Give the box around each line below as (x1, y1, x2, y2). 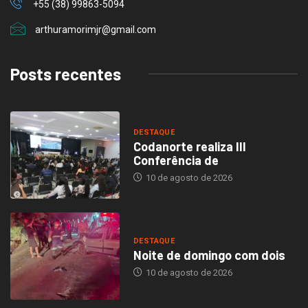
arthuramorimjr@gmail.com (35, 23, 156, 35)
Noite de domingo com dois (133, 247, 285, 263)
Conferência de (133, 153, 219, 168)
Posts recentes (10, 63, 121, 84)
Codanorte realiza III (133, 139, 246, 155)
